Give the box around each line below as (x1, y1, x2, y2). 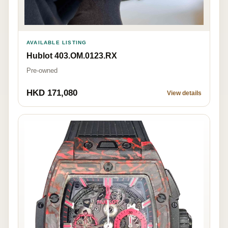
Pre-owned (26, 67, 58, 75)
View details (167, 90, 202, 97)
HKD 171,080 (26, 88, 77, 98)
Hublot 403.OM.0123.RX (26, 51, 117, 61)
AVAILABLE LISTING (26, 40, 87, 46)
